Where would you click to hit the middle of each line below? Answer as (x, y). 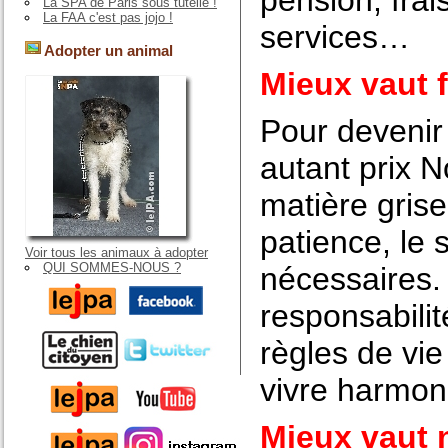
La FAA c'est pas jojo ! (108, 18)
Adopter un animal (107, 51)
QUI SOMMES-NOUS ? (112, 267)
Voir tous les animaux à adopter (116, 252)
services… (335, 37)
